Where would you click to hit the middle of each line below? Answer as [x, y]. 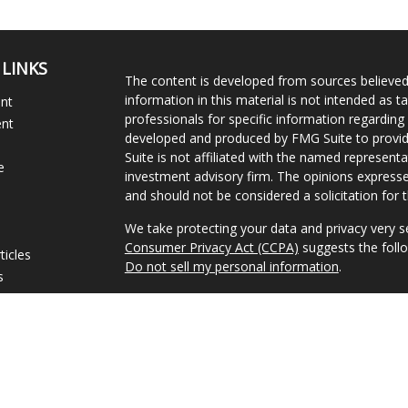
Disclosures [158, 384]
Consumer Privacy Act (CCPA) [211, 247]
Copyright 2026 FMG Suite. [203, 299]
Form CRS [237, 384]
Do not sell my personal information [231, 266]
